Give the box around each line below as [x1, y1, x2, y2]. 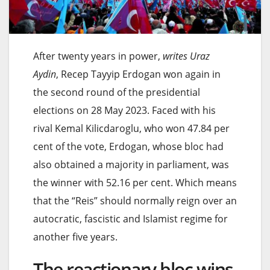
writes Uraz [163, 49, 210, 63]
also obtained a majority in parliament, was [33, 157, 229, 171]
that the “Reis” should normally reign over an [33, 193, 237, 207]
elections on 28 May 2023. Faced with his [33, 103, 216, 117]
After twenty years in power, [33, 49, 163, 63]
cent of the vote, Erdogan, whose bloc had [33, 139, 224, 153]
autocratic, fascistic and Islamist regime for [33, 212, 228, 225]
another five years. [33, 230, 118, 243]
